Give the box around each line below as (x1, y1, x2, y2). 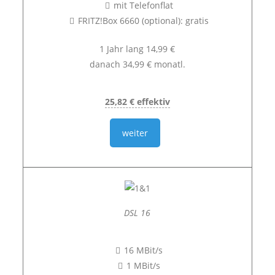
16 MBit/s (124, 244, 163, 256)
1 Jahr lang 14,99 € (99, 43, 176, 55)
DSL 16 (124, 207, 151, 219)
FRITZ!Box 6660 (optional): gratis (78, 15, 209, 26)
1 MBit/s (126, 260, 161, 271)
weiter (122, 127, 149, 139)
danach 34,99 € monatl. (89, 58, 185, 70)
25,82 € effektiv (104, 96, 170, 107)
